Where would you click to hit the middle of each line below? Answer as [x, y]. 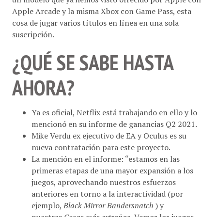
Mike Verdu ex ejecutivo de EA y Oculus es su [109, 124]
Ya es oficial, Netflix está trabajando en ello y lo [114, 101]
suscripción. [33, 23]
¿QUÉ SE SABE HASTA [93, 51]
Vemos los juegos [163, 206]
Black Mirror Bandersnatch [108, 194]
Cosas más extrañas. [98, 206]
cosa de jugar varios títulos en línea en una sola [95, 11]
